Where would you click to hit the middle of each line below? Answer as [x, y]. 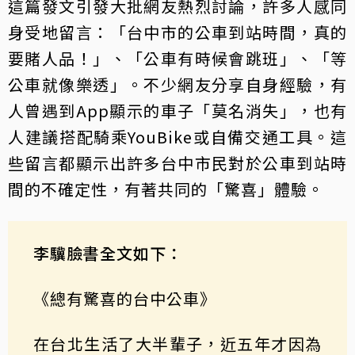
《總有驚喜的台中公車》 [125, 298]
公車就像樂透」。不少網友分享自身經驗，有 [177, 84]
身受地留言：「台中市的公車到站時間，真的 [177, 32]
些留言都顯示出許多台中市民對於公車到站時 [177, 162]
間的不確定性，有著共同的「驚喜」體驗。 [166, 189]
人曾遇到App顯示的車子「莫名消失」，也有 [177, 110]
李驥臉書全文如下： [108, 253]
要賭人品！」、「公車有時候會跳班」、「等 [177, 58]
